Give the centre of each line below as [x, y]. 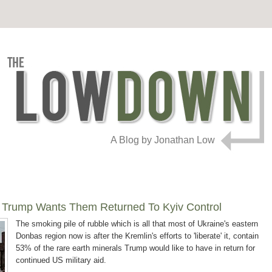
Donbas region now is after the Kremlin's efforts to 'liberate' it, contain [137, 236]
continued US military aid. [62, 260]
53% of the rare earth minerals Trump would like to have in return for [135, 248]
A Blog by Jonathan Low [163, 140]
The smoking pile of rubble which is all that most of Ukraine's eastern [137, 224]
